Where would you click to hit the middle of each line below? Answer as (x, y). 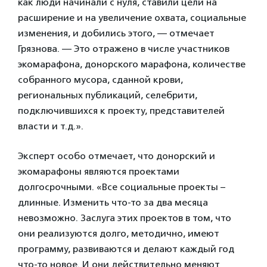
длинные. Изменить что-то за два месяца (113, 202)
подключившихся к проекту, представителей (121, 111)
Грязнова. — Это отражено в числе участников (124, 49)
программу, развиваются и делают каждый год (126, 249)
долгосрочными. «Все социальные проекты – (122, 187)
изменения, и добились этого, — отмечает (116, 33)
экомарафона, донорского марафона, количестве (132, 64)
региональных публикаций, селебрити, (108, 95)
